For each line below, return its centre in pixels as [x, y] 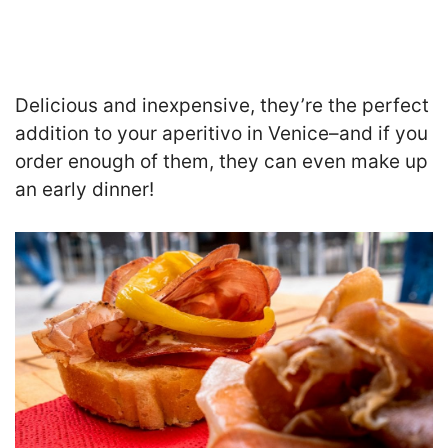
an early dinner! [84, 189]
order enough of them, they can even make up [221, 161]
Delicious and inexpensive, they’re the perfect [222, 105]
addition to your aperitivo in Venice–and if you [221, 133]
